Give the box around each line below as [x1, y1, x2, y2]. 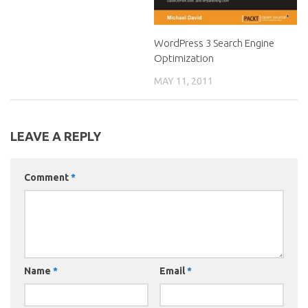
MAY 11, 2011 [154, 75, 213, 87]
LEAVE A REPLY [10, 129, 101, 144]
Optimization [154, 52, 214, 64]
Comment [24, 172, 71, 184]
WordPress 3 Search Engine [154, 36, 274, 49]
